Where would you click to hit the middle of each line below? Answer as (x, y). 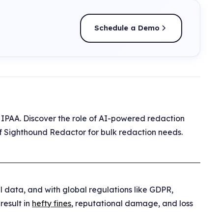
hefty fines (52, 203)
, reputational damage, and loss (132, 203)
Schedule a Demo (127, 28)
